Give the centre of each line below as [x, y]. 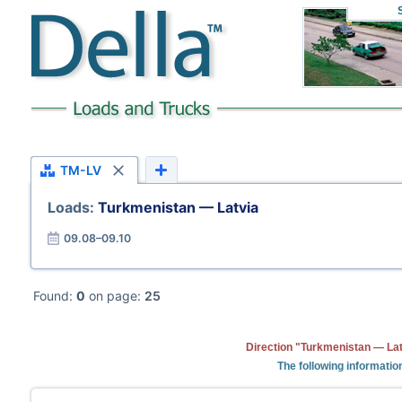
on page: [114, 296]
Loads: [73, 207]
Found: [54, 296]
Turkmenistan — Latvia [178, 207]
